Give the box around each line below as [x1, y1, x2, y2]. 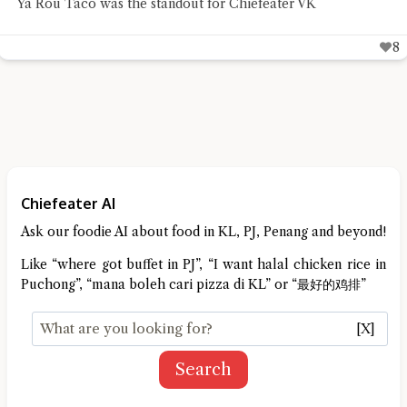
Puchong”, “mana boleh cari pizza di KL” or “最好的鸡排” [21, 275, 366, 293]
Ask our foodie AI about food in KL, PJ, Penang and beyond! [21, 223, 386, 240]
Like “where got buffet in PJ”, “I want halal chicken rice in [21, 255, 386, 273]
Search [175, 359, 232, 380]
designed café [16, 13, 99, 30]
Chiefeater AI [21, 194, 115, 213]
